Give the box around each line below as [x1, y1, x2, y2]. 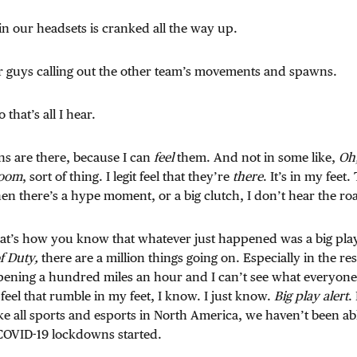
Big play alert [274, 288, 348, 304]
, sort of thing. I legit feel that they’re [22, 169, 233, 184]
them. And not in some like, [177, 150, 339, 165]
